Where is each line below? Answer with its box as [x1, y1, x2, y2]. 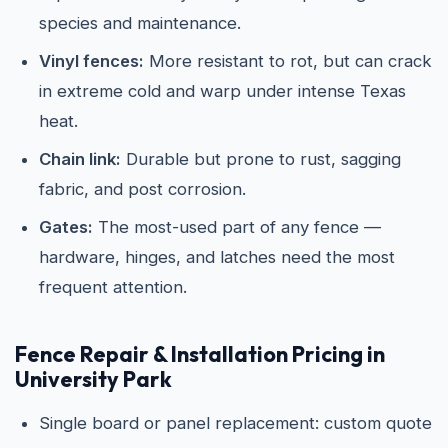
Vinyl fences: [39, 51, 144, 72]
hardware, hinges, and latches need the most [39, 247, 395, 268]
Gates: [39, 217, 93, 238]
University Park [15, 365, 172, 394]
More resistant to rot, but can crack [144, 51, 432, 72]
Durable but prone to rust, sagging [121, 149, 401, 170]
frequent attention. [39, 277, 187, 298]
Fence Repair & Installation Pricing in [15, 340, 385, 369]
